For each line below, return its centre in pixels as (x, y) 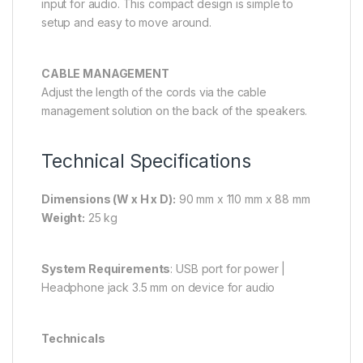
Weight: (64, 218)
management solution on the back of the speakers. (175, 111)
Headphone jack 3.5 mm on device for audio (158, 288)
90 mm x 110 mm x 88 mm (243, 199)
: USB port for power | (228, 269)
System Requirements (106, 269)
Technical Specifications (146, 162)
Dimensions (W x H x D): (109, 199)
